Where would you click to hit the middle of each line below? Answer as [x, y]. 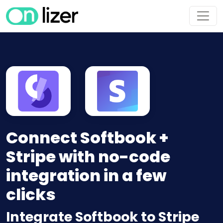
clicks [31, 195]
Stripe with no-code [88, 157]
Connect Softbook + [87, 138]
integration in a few [86, 176]
